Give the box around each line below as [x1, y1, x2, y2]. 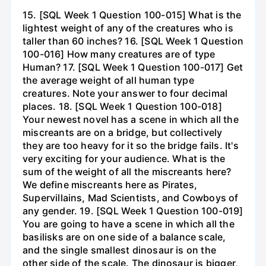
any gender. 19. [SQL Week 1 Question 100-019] [23, 205, 243, 217]
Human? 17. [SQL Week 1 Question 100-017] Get [23, 61, 243, 74]
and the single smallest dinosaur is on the [23, 244, 216, 256]
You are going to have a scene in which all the [23, 218, 235, 230]
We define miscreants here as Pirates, [23, 179, 198, 191]
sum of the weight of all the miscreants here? [23, 166, 232, 178]
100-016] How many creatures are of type [23, 48, 216, 61]
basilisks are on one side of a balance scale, [23, 231, 226, 243]
